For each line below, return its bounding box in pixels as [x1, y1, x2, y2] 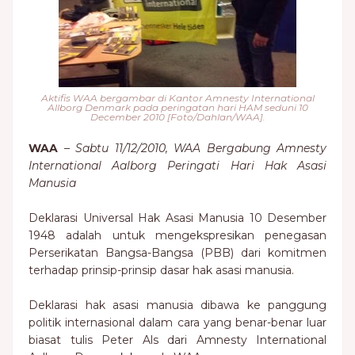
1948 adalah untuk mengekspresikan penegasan [29, 228, 326, 242]
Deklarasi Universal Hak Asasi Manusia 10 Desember [29, 211, 326, 225]
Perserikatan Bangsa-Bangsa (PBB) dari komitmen [29, 246, 326, 260]
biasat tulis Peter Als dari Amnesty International [29, 333, 326, 347]
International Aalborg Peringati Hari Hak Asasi [29, 158, 326, 173]
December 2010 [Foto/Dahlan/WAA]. [90, 111, 265, 123]
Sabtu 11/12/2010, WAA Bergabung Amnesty [75, 141, 326, 155]
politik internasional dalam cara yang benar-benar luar [29, 315, 326, 330]
